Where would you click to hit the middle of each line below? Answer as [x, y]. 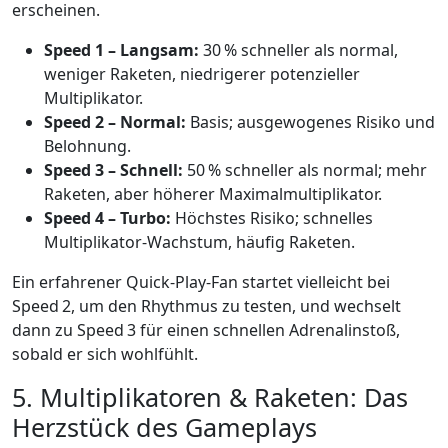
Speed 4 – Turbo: [107, 218]
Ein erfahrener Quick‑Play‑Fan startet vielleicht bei [201, 282]
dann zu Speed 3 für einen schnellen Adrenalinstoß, [206, 330]
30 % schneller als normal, [298, 50]
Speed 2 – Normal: [115, 122]
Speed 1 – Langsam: [121, 50]
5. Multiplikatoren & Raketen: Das [210, 397]
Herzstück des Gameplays [164, 427]
